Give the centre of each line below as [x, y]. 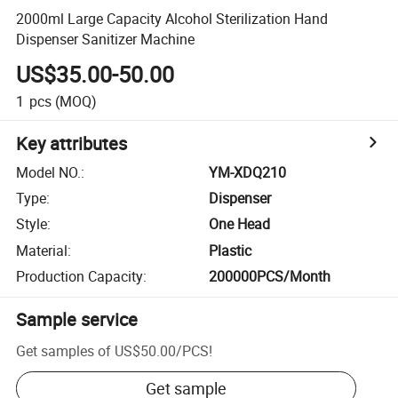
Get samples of [64, 350]
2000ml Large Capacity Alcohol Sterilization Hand [172, 18]
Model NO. [49, 172]
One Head [240, 224]
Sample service [77, 320]
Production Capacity [80, 277]
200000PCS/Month [270, 277]
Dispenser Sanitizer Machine [106, 39]
